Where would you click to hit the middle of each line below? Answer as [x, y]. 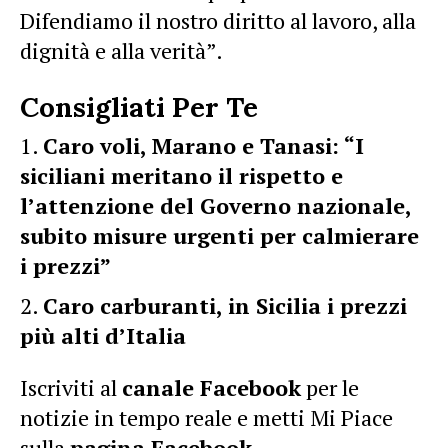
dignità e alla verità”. [121, 50]
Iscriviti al [71, 387]
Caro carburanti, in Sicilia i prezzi [225, 305]
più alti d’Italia [103, 335]
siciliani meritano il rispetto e [181, 175]
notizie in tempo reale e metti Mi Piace [206, 417]
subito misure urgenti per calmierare [219, 235]
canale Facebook [211, 387]
